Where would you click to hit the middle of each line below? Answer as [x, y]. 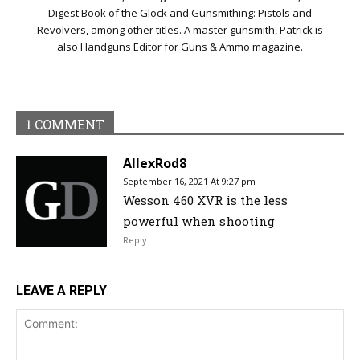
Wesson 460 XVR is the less [205, 200]
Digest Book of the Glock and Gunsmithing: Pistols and [180, 12]
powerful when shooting [199, 221]
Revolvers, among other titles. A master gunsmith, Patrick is [180, 29]
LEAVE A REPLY [61, 290]
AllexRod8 [155, 163]
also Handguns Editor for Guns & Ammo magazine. [180, 46]
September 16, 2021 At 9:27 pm [189, 181]
